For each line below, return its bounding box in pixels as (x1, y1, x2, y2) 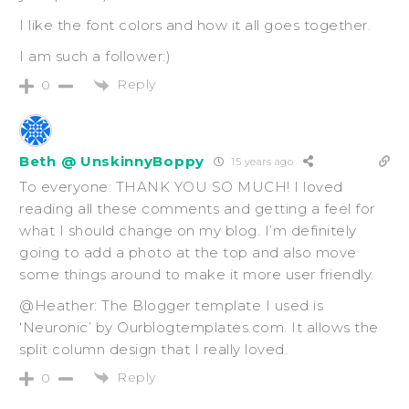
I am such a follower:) (19, 47, 171, 66)
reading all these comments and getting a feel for (19, 199, 375, 217)
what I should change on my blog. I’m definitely (19, 221, 357, 239)
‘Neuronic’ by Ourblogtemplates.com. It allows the (19, 318, 379, 336)
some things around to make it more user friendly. (19, 265, 374, 283)
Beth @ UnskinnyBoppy (19, 152, 204, 171)
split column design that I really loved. (19, 340, 288, 358)
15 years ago (227, 155, 293, 169)
